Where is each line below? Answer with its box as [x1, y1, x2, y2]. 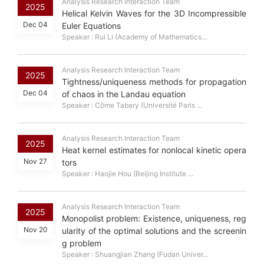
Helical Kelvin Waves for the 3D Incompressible [62, 8, 246, 19]
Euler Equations [62, 21, 121, 31]
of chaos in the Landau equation [62, 89, 186, 100]
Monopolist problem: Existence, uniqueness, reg [62, 213, 246, 224]
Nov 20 [23, 225, 48, 235]
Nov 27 [24, 157, 47, 166]
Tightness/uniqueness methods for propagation [62, 77, 246, 87]
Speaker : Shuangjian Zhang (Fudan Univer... [62, 250, 208, 259]
